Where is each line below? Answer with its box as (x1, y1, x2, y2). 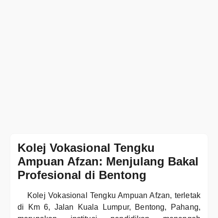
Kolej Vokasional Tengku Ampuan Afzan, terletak (27, 191, 200, 200)
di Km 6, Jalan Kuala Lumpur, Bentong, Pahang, (18, 203, 200, 211)
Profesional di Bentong (18, 168, 146, 182)
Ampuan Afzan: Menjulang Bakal (18, 155, 199, 168)
